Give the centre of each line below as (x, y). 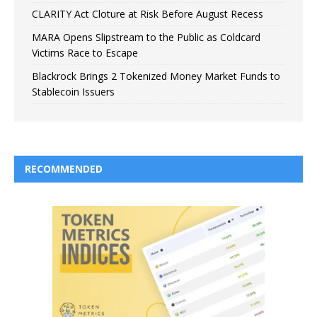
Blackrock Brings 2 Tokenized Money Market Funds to (156, 76)
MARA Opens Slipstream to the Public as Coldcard (146, 37)
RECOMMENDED (64, 168)
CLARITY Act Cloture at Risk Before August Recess (148, 13)
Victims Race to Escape (85, 52)
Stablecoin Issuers (73, 91)
